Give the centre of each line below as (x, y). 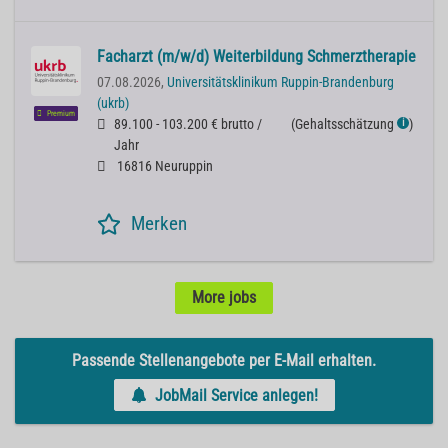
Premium (60, 114)
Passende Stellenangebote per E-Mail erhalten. (224, 361)
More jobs (224, 298)
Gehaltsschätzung (344, 125)
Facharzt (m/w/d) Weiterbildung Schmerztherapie (256, 57)
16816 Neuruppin (163, 167)
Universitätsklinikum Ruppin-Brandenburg (280, 83)
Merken (159, 224)
